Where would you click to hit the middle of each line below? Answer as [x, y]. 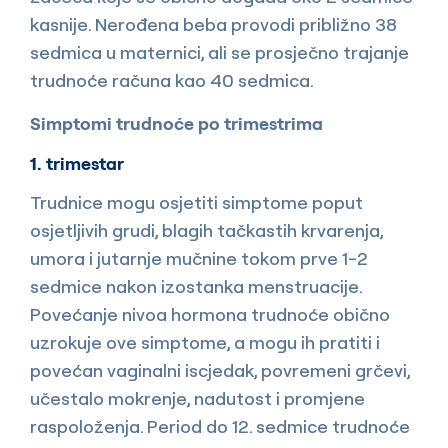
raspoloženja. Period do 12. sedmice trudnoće [220, 426]
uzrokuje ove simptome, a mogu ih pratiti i [205, 342]
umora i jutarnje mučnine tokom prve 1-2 [199, 258]
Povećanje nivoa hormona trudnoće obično [210, 314]
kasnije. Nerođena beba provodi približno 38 [213, 24]
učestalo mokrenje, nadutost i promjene [197, 398]
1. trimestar [77, 163]
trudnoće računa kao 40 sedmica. [172, 80]
